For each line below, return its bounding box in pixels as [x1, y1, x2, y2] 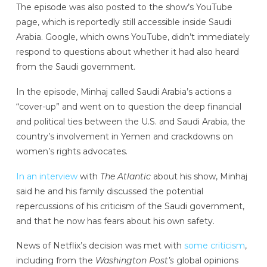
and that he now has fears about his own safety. [15, 215, 215, 226]
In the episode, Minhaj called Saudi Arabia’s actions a [15, 86, 232, 97]
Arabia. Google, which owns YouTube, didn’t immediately [15, 32, 250, 43]
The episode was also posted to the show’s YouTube [15, 2, 232, 13]
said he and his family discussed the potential [15, 185, 203, 197]
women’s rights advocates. [15, 145, 128, 157]
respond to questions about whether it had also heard [15, 46, 239, 58]
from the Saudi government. [15, 61, 135, 73]
